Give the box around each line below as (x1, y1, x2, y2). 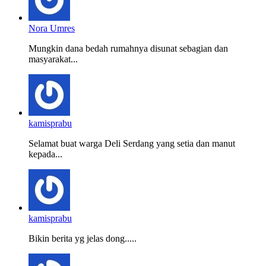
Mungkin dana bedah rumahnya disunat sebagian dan (28, 43, 228, 54)
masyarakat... (28, 54, 78, 65)
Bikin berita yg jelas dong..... (28, 233, 137, 244)
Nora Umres (28, 23, 75, 34)
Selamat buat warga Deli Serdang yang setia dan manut (28, 138, 235, 149)
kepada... (28, 149, 62, 160)
